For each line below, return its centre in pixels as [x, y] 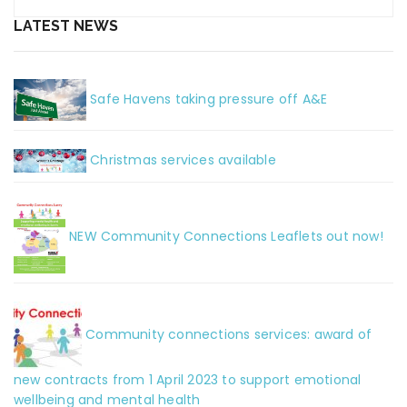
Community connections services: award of [229, 335]
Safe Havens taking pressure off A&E [209, 99]
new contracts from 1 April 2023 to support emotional [188, 380]
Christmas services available [183, 160]
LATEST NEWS [66, 26]
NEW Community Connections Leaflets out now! [226, 237]
